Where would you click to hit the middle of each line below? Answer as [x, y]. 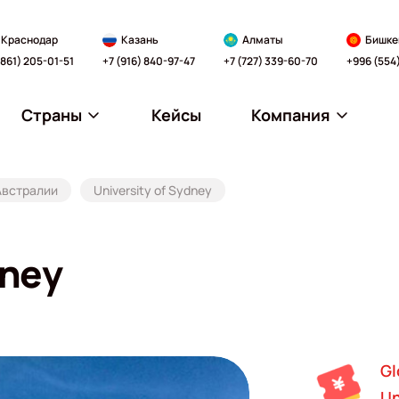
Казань [139, 39]
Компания [291, 114]
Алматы [262, 39]
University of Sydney [153, 190]
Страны [51, 114]
